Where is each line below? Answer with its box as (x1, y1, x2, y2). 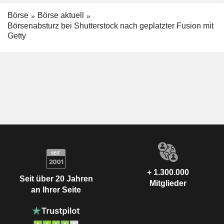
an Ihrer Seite (31, 185, 81, 194)
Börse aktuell (37, 11, 84, 20)
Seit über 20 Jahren (19, 174, 93, 183)
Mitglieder (149, 179, 186, 188)
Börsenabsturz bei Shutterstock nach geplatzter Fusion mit (7, 21, 213, 30)
